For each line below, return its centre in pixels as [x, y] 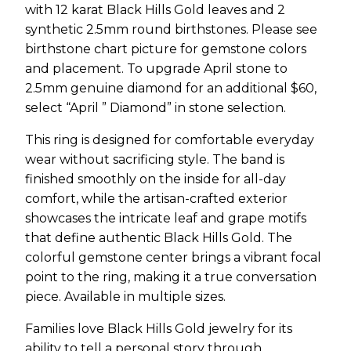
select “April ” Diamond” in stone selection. [156, 107]
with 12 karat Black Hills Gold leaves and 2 [155, 9]
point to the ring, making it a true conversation [171, 277]
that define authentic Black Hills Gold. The [159, 237]
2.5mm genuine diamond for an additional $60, [171, 88]
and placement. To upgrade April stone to [156, 68]
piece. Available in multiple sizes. [125, 296]
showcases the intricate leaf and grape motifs [166, 218]
